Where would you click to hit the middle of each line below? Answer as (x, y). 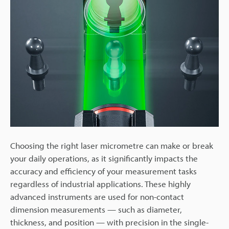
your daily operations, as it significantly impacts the (104, 158)
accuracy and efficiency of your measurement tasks (104, 171)
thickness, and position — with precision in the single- (109, 222)
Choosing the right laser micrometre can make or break (112, 145)
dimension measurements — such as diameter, (96, 209)
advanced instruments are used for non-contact (97, 197)
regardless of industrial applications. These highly (100, 184)
